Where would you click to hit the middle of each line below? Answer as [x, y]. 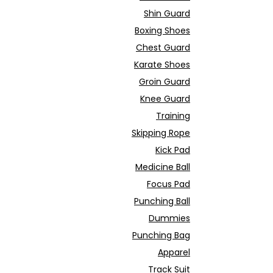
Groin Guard [165, 82]
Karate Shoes [162, 65]
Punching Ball [162, 201]
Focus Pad [168, 184]
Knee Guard [165, 99]
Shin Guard [167, 13]
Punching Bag [161, 235]
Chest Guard [163, 48]
